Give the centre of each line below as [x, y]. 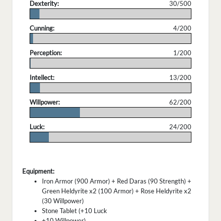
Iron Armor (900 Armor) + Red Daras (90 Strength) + [117, 181]
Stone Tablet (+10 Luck [74, 211]
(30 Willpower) [63, 201]
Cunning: [42, 28]
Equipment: [38, 171]
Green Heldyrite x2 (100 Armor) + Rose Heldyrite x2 [117, 191]
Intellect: [42, 78]
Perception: [46, 53]
